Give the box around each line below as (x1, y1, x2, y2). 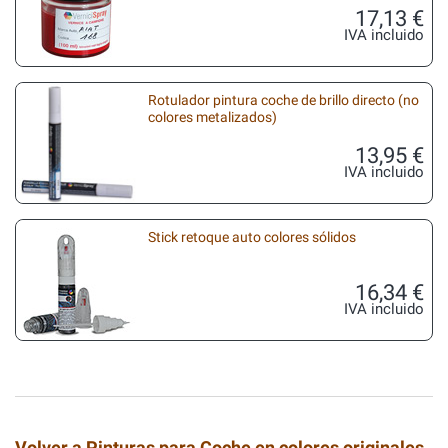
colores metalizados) (148, 108, 277, 126)
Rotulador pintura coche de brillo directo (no (148, 91, 419, 109)
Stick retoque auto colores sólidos (148, 228, 356, 246)
